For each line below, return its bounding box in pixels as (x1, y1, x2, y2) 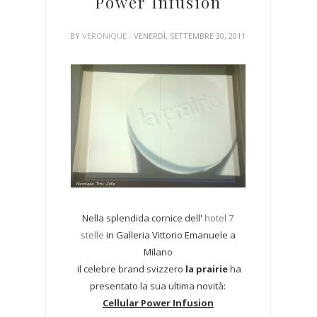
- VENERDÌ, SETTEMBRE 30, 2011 (129, 30, 246, 41)
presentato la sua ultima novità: (90, 279, 226, 292)
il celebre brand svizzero (74, 262, 183, 275)
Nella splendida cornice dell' (82, 211, 203, 224)
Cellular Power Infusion (102, 296, 214, 309)
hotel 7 (202, 211, 234, 224)
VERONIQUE (82, 30, 129, 41)
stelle (80, 228, 104, 241)
